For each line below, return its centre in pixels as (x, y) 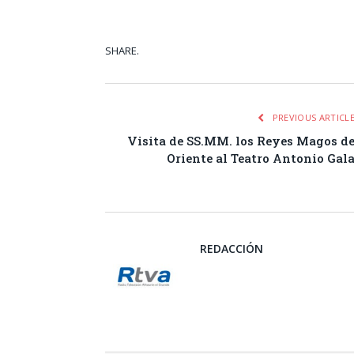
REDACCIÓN (232, 249)
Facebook (308, 53)
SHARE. (122, 51)
